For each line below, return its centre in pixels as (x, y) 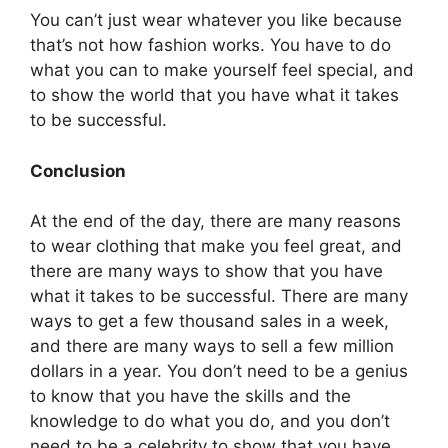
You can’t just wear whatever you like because (216, 20)
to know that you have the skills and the (190, 396)
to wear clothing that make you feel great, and (216, 246)
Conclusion (78, 170)
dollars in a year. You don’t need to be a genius (219, 371)
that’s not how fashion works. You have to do (210, 45)
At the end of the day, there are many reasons (215, 221)
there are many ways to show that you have (206, 271)
